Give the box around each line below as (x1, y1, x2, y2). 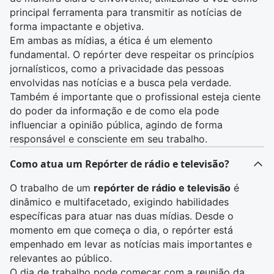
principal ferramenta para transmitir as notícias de (10, 6, 242, 18)
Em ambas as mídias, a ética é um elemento (10, 34, 213, 46)
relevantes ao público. (10, 252, 112, 264)
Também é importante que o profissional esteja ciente (10, 91, 261, 103)
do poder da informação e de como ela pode (10, 105, 219, 117)
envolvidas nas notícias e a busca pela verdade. (10, 76, 231, 89)
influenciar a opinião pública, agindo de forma (10, 119, 223, 131)
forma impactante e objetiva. (10, 20, 144, 32)
